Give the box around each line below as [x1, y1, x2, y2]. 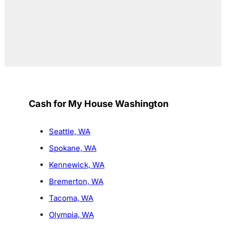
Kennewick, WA [48, 160, 104, 170]
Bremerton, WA [48, 177, 103, 187]
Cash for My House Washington [28, 98, 168, 109]
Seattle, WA [48, 127, 90, 137]
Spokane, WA [48, 143, 96, 153]
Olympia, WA [48, 210, 94, 220]
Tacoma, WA [48, 193, 93, 203]
